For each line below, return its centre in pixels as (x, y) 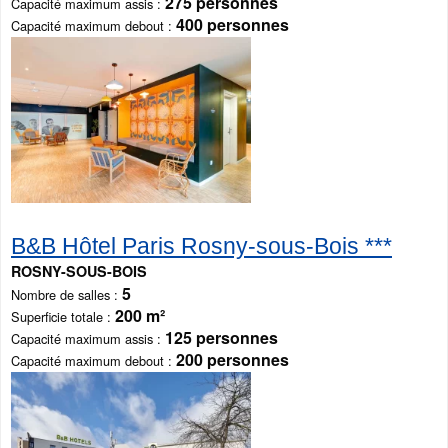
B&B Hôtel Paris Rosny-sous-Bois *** (201, 245)
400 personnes (232, 24)
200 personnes (232, 359)
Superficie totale (57, 316)
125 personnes (221, 337)
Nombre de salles (60, 294)
